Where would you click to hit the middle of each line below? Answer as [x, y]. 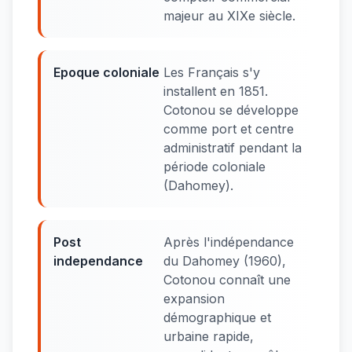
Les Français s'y [212, 72]
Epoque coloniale [106, 72]
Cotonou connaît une [227, 280]
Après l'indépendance [229, 242]
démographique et [217, 317]
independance [98, 261]
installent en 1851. [216, 91]
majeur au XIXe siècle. [229, 16]
